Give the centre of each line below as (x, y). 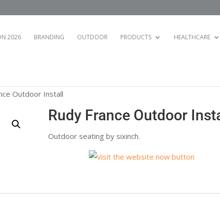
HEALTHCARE (192, 37)
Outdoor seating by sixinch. (94, 136)
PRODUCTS (136, 37)
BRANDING (49, 37)
